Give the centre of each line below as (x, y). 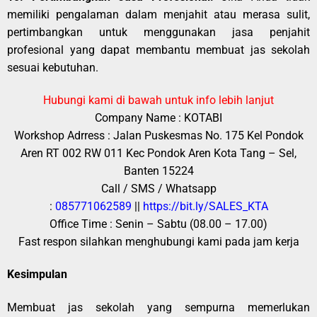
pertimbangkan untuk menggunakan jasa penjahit (158, 32)
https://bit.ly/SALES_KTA (205, 207)
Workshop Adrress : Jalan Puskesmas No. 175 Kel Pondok (158, 136)
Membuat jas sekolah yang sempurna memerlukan (158, 307)
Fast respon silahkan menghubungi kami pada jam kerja (158, 242)
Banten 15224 (158, 171)
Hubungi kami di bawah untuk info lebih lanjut (158, 100)
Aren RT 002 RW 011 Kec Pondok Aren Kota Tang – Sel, (158, 154)
